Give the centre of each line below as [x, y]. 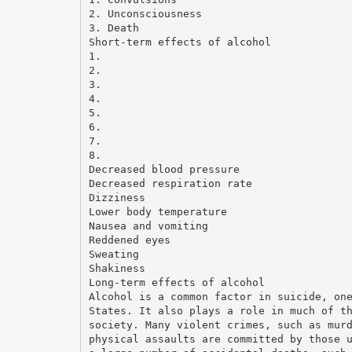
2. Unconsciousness [145, 13]
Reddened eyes [129, 240]
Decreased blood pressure [164, 169]
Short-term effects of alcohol [180, 42]
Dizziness [117, 197]
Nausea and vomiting [148, 225]
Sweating [114, 254]
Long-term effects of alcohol [176, 282]
